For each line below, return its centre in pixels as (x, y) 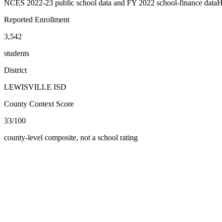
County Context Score (39, 104)
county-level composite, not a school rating (71, 137)
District (15, 70)
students (17, 53)
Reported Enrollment (37, 19)
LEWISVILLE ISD (35, 87)
